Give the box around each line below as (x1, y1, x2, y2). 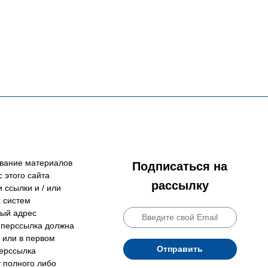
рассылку (151, 179, 209, 192)
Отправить (157, 244, 203, 254)
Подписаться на (132, 160, 228, 173)
